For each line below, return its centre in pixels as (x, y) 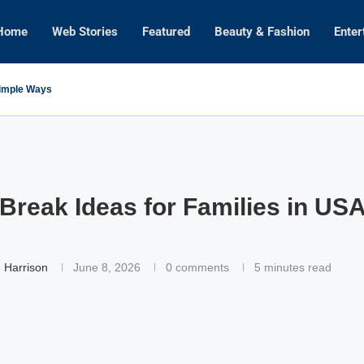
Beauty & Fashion (262, 32)
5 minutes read (292, 267)
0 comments (197, 267)
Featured (166, 32)
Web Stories (85, 32)
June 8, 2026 (106, 267)
